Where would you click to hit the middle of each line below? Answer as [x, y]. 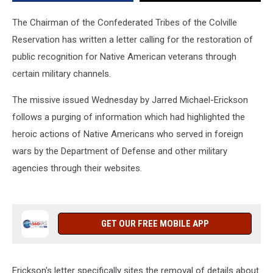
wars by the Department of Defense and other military [120, 151]
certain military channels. [62, 74]
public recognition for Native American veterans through [124, 57]
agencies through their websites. [77, 168]
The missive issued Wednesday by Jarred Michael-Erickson [130, 100]
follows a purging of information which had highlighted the [129, 117]
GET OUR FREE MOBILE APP [155, 224]
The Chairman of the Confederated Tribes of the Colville [125, 23]
